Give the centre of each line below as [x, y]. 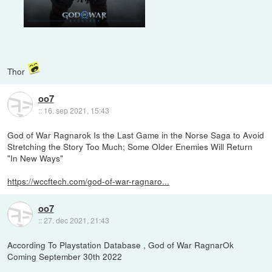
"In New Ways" [36, 158]
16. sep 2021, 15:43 [76, 110]
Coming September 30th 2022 [65, 256]
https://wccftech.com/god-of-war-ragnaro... [89, 181]
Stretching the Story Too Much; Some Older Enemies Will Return [130, 146]
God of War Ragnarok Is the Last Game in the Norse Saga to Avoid [136, 134]
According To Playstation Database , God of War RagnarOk [121, 244]
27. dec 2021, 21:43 [76, 220]
